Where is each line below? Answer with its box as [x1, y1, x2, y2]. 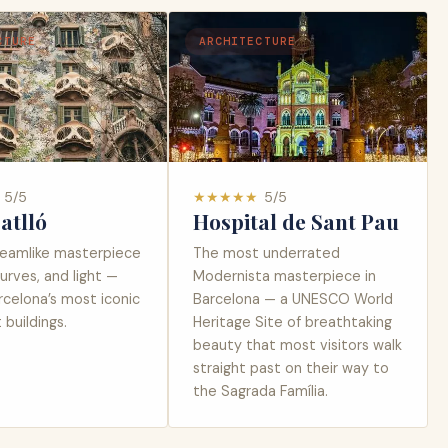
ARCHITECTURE [198, 33, 297, 48]
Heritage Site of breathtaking [193, 313, 392, 332]
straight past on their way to [193, 359, 389, 378]
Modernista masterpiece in [193, 267, 376, 286]
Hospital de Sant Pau [193, 207, 399, 236]
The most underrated [193, 244, 340, 263]
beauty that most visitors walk [193, 336, 402, 355]
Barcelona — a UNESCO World [193, 290, 393, 309]
